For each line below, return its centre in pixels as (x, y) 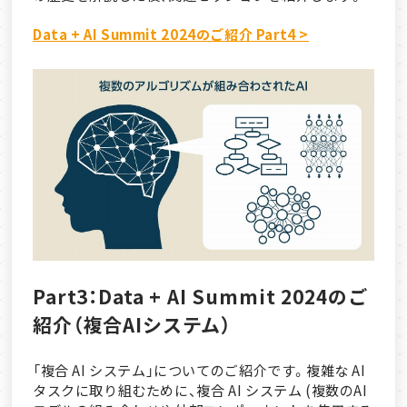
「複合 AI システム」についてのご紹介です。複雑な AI (199, 369)
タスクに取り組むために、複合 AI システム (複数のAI (200, 389)
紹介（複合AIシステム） (133, 324)
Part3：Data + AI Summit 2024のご (200, 296)
